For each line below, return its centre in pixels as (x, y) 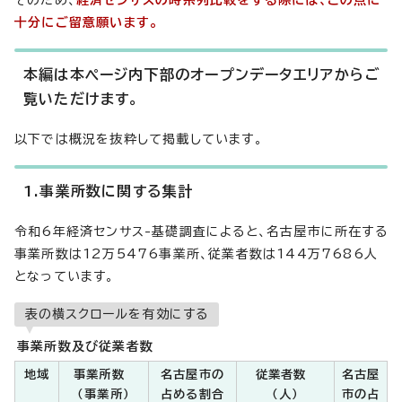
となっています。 (65, 276)
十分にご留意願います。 (87, 22)
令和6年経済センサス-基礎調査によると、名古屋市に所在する (201, 232)
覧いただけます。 (82, 99)
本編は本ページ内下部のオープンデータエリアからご (201, 74)
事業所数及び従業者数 (85, 346)
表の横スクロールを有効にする (117, 314)
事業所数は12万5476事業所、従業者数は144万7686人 (196, 254)
